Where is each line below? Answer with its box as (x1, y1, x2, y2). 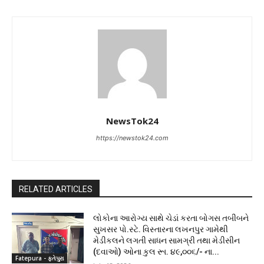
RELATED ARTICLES (19, 184, 93, 194)
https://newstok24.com (95, 134, 169, 143)
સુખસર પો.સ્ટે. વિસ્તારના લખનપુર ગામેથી (93, 225, 229, 235)
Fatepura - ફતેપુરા (15, 253, 64, 262)
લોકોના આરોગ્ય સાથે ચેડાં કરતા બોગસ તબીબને (93, 213, 249, 223)
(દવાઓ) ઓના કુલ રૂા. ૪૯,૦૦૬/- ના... (93, 247, 220, 257)
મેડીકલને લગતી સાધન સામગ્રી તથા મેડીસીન (93, 236, 240, 246)
